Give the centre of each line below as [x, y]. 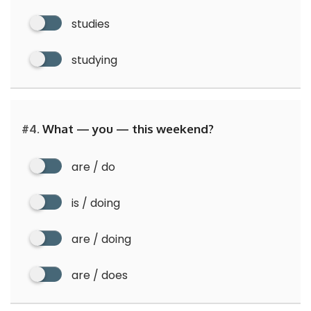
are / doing [101, 239]
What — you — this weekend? [127, 128]
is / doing [96, 203]
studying [94, 60]
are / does [100, 275]
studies [91, 24]
